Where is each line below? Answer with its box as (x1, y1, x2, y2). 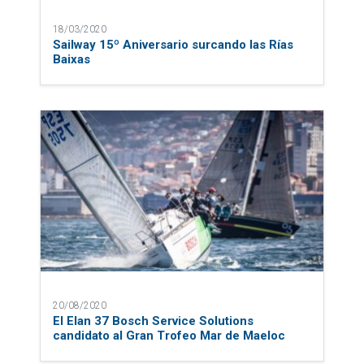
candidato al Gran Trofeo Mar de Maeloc (52, 327, 285, 343)
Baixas (52, 51, 90, 67)
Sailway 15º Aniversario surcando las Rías (52, 37, 293, 52)
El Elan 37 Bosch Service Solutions (52, 313, 253, 328)
